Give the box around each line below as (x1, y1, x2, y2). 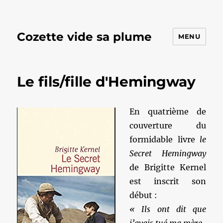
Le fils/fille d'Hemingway (17, 73, 196, 90)
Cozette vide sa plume (17, 29, 152, 44)
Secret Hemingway (129, 148, 206, 158)
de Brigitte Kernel (129, 162, 206, 172)
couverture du (129, 120, 206, 130)
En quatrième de (129, 107, 206, 116)
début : (129, 190, 158, 200)
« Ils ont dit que (129, 204, 206, 214)
